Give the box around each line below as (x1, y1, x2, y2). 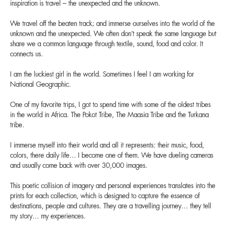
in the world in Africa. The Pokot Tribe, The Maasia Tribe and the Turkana (10, 112, 209, 119)
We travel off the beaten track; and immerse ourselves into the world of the (10, 21, 215, 28)
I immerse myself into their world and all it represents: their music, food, (10, 142, 204, 149)
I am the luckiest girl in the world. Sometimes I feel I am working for (10, 71, 194, 79)
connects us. (10, 51, 43, 58)
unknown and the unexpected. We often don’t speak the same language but (10, 31, 216, 38)
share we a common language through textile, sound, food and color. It (10, 41, 203, 48)
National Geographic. (10, 82, 71, 89)
